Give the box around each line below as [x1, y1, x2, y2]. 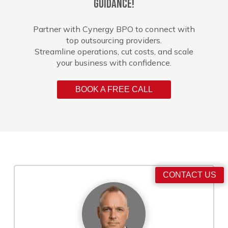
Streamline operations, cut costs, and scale [34, 46, 193, 56]
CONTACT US [163, 170, 216, 179]
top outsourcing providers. [66, 35, 162, 45]
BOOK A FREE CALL [75, 84, 153, 94]
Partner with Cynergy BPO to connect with [33, 23, 195, 34]
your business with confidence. [56, 57, 172, 68]
